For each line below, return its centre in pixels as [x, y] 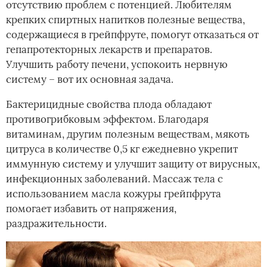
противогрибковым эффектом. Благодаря [107, 119]
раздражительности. [56, 224]
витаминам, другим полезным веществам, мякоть [128, 134]
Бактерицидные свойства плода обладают [109, 105]
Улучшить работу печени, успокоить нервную [117, 65]
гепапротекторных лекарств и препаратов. [109, 50]
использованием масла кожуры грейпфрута [114, 194]
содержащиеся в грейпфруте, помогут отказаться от [132, 35]
